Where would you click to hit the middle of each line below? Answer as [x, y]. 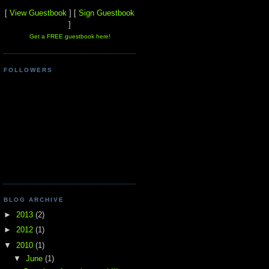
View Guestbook [38, 13]
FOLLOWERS [29, 70]
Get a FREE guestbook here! [70, 36]
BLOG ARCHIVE [34, 200]
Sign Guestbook [107, 13]
